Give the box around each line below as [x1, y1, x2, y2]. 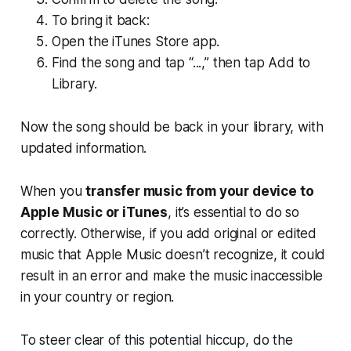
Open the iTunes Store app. [51, 33, 220, 49]
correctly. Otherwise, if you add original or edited [20, 225, 317, 241]
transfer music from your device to [85, 183, 314, 199]
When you [20, 183, 86, 199]
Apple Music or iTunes [20, 204, 168, 220]
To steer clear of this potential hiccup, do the [20, 331, 293, 348]
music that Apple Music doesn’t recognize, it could [20, 246, 326, 262]
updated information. [20, 139, 147, 156]
